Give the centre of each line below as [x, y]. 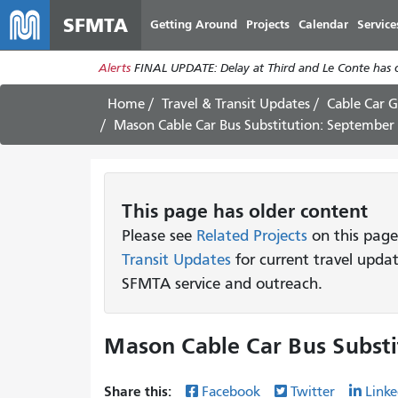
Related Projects [252, 235]
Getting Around [194, 24]
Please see [159, 235]
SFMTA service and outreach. [222, 283]
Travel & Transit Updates [236, 104]
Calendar [323, 24]
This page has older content [245, 211]
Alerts [114, 68]
